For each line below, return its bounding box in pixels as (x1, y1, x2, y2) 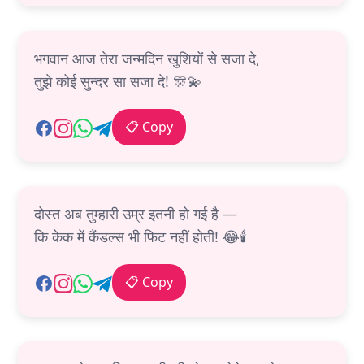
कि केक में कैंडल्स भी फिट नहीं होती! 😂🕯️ (34, 227, 247, 247)
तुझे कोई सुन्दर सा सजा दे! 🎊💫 (34, 71, 202, 92)
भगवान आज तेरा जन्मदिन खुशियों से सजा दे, (34, 49, 260, 69)
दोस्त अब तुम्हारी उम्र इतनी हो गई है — (34, 204, 237, 224)
